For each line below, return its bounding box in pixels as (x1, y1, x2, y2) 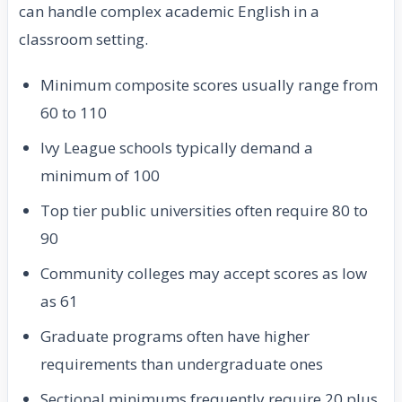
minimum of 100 (40, 165, 160, 187)
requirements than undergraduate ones (40, 354, 323, 375)
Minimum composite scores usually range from (40, 74, 378, 96)
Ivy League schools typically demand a (40, 137, 313, 159)
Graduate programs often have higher (40, 326, 310, 347)
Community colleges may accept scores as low (40, 263, 367, 284)
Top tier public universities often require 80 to (40, 200, 368, 222)
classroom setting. (19, 29, 148, 50)
